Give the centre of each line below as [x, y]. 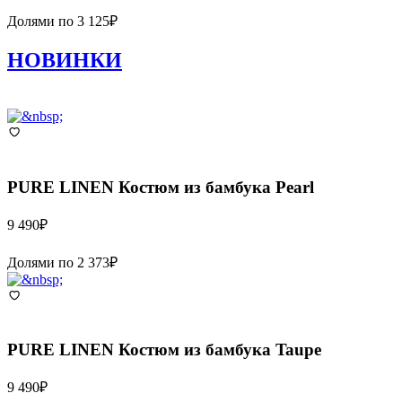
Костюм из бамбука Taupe [220, 350]
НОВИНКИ [65, 61]
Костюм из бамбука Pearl [216, 187]
